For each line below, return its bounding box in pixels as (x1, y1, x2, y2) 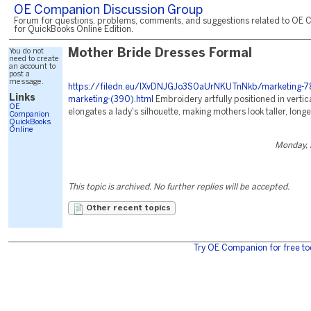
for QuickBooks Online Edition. (14, 26, 133, 33)
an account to (9, 63, 56, 70)
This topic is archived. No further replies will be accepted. (68, 183, 289, 191)
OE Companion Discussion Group (14, 5, 203, 17)
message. (9, 78, 44, 85)
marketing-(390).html (68, 96, 153, 103)
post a (9, 71, 30, 78)
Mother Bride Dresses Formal (68, 48, 252, 60)
